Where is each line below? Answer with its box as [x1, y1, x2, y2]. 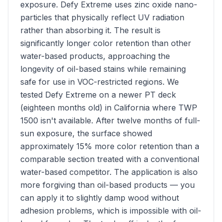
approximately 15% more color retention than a [20, 141, 199, 151]
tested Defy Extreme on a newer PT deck [20, 90, 176, 100]
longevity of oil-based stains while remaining [20, 64, 186, 74]
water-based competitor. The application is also [20, 167, 198, 177]
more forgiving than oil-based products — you [20, 180, 195, 190]
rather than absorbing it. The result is [20, 25, 161, 35]
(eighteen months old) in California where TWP [20, 103, 197, 112]
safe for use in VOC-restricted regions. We [20, 77, 179, 87]
